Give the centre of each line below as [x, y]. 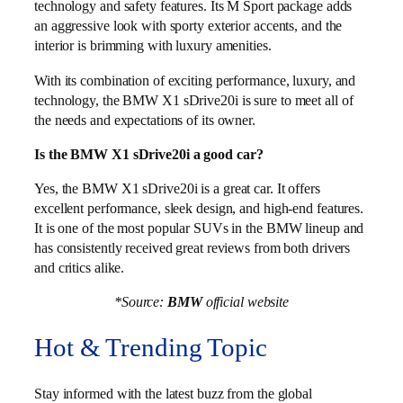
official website [246, 302]
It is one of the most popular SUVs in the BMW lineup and [199, 228]
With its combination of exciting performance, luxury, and [195, 80]
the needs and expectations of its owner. [145, 120]
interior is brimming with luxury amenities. [153, 46]
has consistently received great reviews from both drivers [193, 248]
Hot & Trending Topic [151, 348]
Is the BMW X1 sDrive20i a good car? [149, 154]
